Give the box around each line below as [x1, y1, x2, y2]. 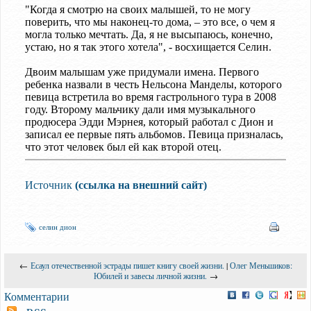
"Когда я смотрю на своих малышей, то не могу [25, 3, 251, 15]
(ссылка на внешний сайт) [75, 178, 207, 191]
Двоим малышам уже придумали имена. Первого [25, 65, 259, 78]
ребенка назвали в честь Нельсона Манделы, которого [25, 78, 282, 90]
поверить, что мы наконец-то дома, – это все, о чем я [25, 15, 275, 28]
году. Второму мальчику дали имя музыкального [25, 103, 255, 115]
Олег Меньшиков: [229, 259, 292, 271]
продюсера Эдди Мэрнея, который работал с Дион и [25, 115, 274, 128]
